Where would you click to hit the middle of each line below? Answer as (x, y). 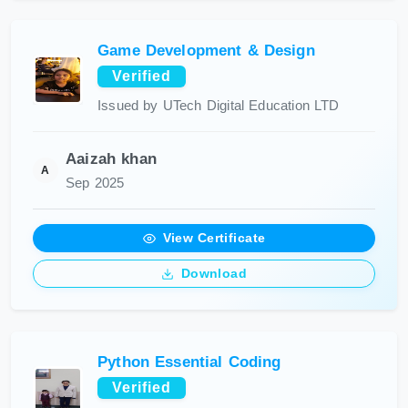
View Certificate (214, 238)
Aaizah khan (112, 159)
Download (214, 273)
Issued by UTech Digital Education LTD (219, 106)
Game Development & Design (206, 51)
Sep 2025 (95, 183)
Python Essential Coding (189, 362)
